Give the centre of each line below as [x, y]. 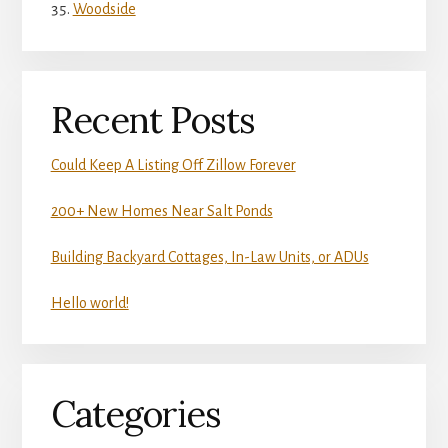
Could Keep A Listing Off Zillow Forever [173, 164]
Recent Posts [152, 119]
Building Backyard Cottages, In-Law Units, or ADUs [209, 256]
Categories [135, 413]
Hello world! [89, 302]
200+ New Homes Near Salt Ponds [161, 210]
